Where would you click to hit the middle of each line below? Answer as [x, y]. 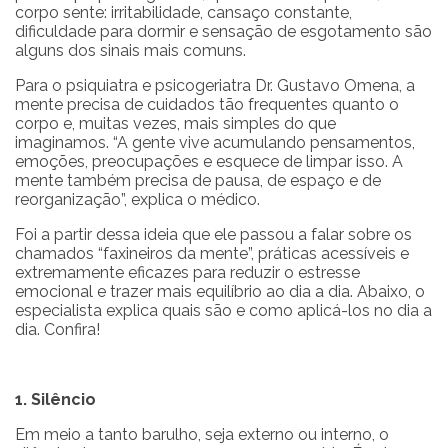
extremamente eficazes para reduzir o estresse [187, 273]
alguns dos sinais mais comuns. [130, 51]
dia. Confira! [57, 330]
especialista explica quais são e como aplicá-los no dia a [223, 311]
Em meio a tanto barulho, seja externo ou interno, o [202, 435]
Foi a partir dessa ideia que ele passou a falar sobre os [213, 235]
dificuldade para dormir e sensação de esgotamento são [223, 32]
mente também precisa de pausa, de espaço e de [198, 181]
